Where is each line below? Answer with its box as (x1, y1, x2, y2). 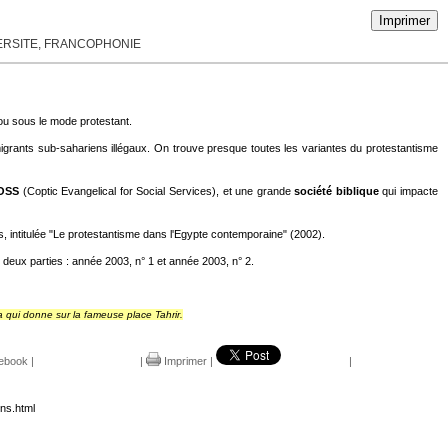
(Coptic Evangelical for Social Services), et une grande (19, 185, 295, 197)
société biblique (294, 185, 379, 197)
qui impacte (378, 185, 439, 197)
